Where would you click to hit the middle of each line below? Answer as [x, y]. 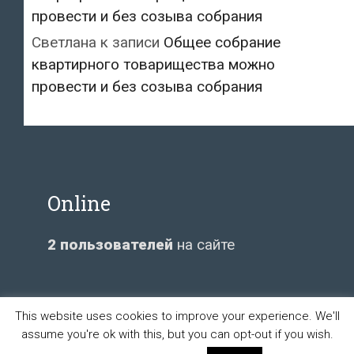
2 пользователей [110, 244]
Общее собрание [222, 42]
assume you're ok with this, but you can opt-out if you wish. [177, 334]
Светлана [64, 42]
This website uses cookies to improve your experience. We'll [177, 316]
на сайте [204, 244]
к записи [130, 42]
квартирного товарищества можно [153, 64]
